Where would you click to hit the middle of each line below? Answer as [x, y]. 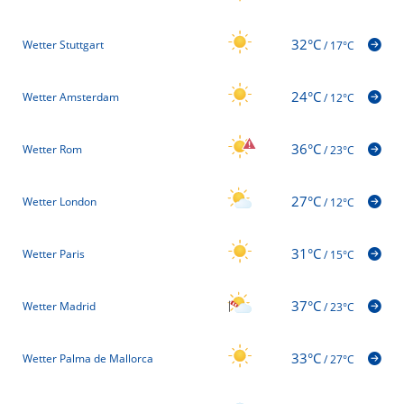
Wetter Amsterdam [71, 97]
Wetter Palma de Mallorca [88, 359]
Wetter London [60, 202]
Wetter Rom [52, 150]
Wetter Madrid [59, 307]
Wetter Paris [54, 254]
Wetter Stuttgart [63, 45]
